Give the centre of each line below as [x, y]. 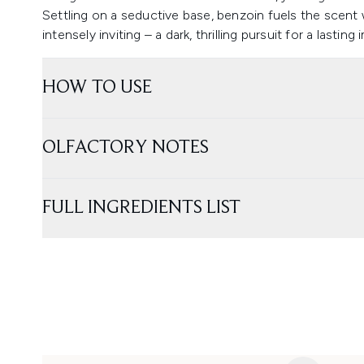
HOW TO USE [97, 88]
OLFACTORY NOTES [126, 148]
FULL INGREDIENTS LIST [141, 208]
